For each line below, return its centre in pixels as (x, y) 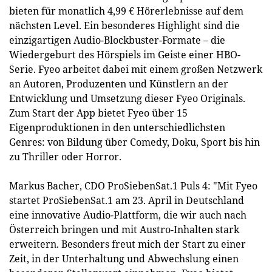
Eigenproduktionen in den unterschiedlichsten (117, 127)
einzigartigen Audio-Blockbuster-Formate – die (117, 40)
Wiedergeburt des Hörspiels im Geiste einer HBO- (125, 55)
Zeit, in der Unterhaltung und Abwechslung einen (124, 259)
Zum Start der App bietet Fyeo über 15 (98, 113)
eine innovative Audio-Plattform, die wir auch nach (128, 215)
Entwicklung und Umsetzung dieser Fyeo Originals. (127, 98)
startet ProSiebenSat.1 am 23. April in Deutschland (127, 200)
